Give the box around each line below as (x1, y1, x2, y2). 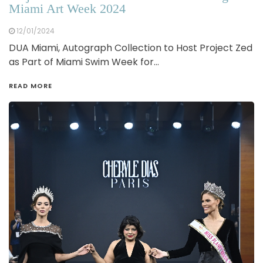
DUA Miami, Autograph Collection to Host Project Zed (9, 41, 252, 55)
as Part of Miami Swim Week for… (9, 55, 159, 69)
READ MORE (9, 80, 52, 90)
